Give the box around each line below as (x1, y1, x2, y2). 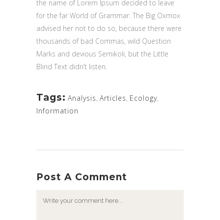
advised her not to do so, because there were (36, 23, 182, 33)
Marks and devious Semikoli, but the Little (36, 49, 168, 58)
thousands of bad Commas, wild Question (36, 36, 171, 46)
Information (36, 106, 79, 115)
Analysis (68, 93, 96, 103)
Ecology (130, 93, 157, 103)
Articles (100, 93, 126, 103)
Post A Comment (36, 171, 127, 183)
